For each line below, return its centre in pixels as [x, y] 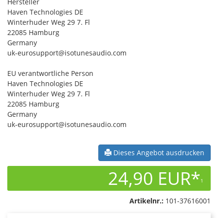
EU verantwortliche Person [50, 73]
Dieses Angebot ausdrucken [158, 152]
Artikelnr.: [146, 200]
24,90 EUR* [154, 178]
